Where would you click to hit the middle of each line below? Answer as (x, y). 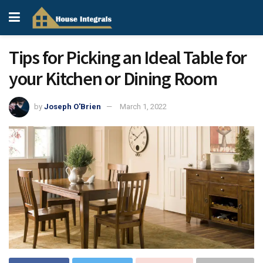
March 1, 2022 (143, 106)
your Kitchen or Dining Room (113, 79)
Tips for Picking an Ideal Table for (128, 58)
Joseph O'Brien (73, 106)
